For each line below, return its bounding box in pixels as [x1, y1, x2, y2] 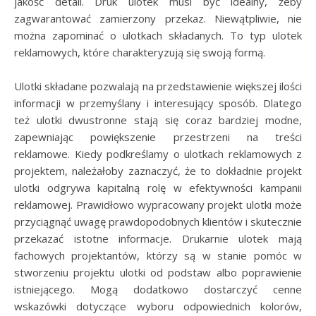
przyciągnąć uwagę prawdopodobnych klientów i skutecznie [14, 214, 302, 229]
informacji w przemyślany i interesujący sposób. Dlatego [14, 96, 302, 110]
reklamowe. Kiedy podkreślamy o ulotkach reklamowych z [14, 147, 302, 161]
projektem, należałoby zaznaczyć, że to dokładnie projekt [14, 164, 302, 178]
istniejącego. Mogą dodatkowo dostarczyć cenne [14, 282, 302, 296]
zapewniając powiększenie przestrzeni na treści [14, 130, 302, 144]
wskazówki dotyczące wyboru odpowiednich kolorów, [14, 299, 302, 313]
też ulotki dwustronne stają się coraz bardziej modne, [14, 113, 302, 127]
